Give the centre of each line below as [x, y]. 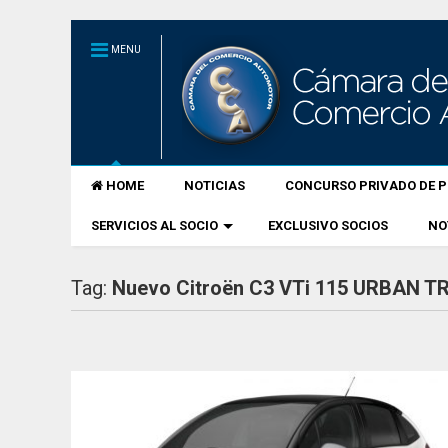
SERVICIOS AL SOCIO [155, 225]
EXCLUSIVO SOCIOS [328, 225]
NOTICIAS [215, 185]
